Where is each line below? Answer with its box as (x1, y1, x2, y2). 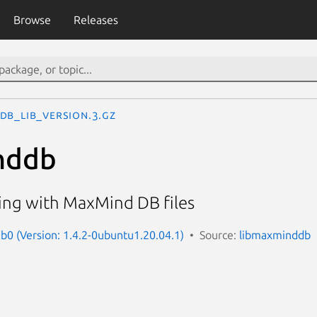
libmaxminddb (239, 228, 311, 241)
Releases (73, 13, 118, 26)
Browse (13, 13, 51, 26)
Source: (200, 228, 239, 241)
